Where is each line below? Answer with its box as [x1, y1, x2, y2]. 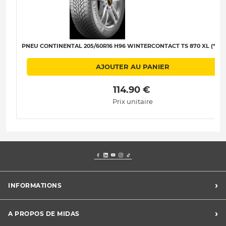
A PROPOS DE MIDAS [8, 209, 80, 217]
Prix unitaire [112, 97, 153, 105]
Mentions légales [8, 200, 59, 208]
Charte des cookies [8, 213, 66, 221]
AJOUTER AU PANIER [96, 63, 169, 71]
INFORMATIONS [8, 181, 62, 189]
